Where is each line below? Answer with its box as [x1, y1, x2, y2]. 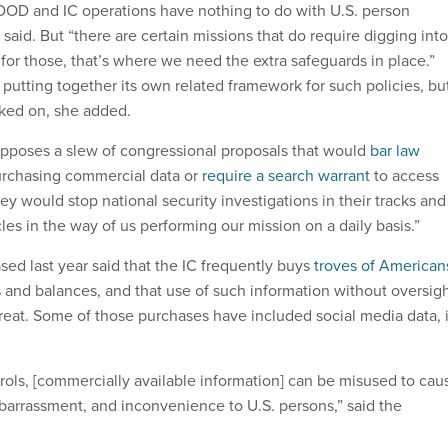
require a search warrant [202, 164, 370, 188]
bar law [370, 139, 420, 163]
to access [370, 164, 439, 188]
